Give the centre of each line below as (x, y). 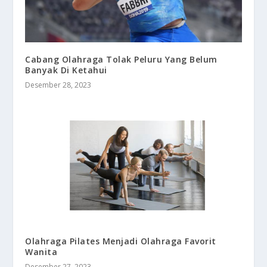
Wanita (41, 252)
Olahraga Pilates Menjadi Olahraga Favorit (121, 241)
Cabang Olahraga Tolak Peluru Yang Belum (121, 59)
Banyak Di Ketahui (66, 70)
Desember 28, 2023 (58, 85)
